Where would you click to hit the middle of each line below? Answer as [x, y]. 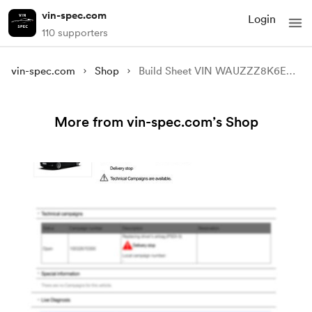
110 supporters [75, 33]
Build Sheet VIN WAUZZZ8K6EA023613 [290, 71]
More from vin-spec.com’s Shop [156, 122]
